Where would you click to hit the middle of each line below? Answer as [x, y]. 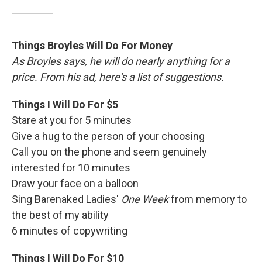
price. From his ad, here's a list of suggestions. [118, 77]
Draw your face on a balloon [75, 183]
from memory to [208, 199]
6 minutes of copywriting [70, 231]
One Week [145, 199]
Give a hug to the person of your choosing [108, 136]
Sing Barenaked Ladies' [66, 199]
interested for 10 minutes [71, 168]
